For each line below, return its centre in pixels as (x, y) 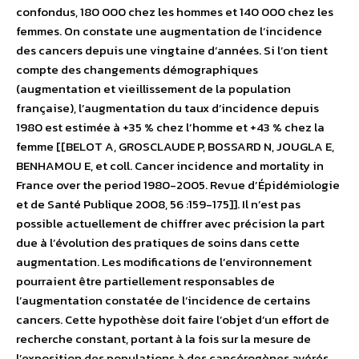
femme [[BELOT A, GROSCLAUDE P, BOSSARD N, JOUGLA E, (175, 147)
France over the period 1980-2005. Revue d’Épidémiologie (178, 185)
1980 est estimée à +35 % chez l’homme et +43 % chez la (170, 127)
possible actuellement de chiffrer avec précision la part (170, 224)
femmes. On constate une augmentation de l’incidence (169, 31)
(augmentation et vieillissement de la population (153, 89)
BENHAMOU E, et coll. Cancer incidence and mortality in (170, 166)
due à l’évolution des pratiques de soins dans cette (158, 243)
